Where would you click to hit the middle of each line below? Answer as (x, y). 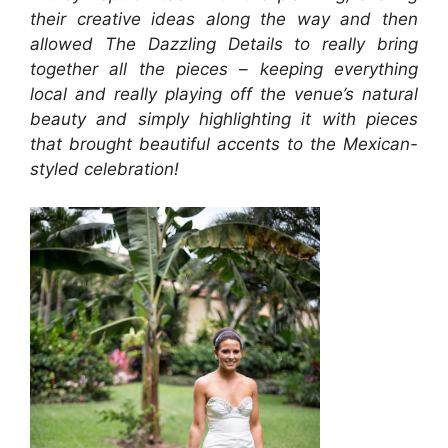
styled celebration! (104, 168)
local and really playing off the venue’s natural (224, 93)
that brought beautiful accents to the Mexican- (224, 143)
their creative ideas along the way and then (224, 18)
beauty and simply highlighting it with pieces (224, 118)
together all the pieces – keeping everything (224, 68)
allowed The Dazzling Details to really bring (224, 43)
